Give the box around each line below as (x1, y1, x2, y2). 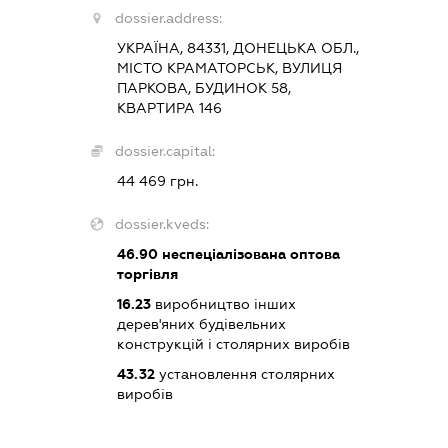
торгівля (116, 265, 178, 282)
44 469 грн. (116, 172, 198, 189)
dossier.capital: (114, 142, 215, 159)
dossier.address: (114, 9, 222, 26)
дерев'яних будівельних (116, 315, 286, 332)
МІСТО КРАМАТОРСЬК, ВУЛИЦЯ (116, 59, 342, 76)
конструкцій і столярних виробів (116, 335, 350, 352)
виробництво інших (150, 295, 296, 312)
